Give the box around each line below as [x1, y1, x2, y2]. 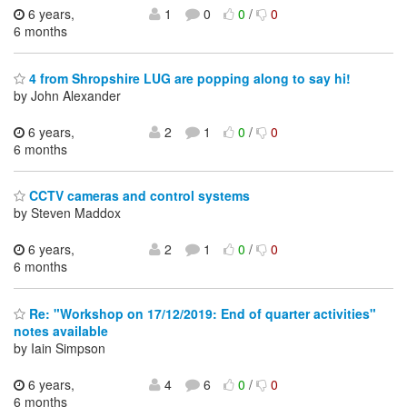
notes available [14, 321, 108, 340]
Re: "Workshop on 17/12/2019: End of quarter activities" [25, 303, 376, 323]
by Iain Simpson [14, 338, 105, 357]
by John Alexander [14, 85, 121, 104]
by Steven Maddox [14, 203, 121, 223]
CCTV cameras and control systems [25, 186, 250, 205]
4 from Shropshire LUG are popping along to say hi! [25, 68, 351, 87]
